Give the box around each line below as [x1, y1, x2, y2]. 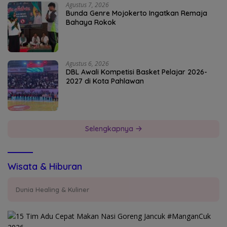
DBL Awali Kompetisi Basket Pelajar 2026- [66, 67, 207, 77]
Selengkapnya [85, 124, 135, 133]
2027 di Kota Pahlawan [66, 76, 144, 86]
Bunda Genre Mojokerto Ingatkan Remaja [66, 8, 207, 18]
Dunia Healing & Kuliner [16, 185, 89, 194]
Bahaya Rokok [66, 17, 116, 27]
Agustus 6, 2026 [66, 59, 109, 68]
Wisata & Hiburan [8, 160, 82, 172]
